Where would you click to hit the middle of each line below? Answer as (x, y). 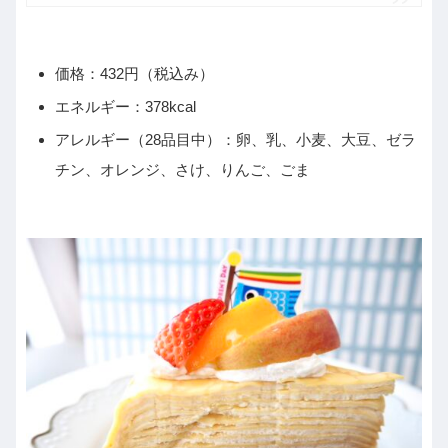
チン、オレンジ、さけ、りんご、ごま (182, 170)
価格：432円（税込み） (134, 74)
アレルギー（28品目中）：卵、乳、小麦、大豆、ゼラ (235, 140)
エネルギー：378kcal (125, 107)
